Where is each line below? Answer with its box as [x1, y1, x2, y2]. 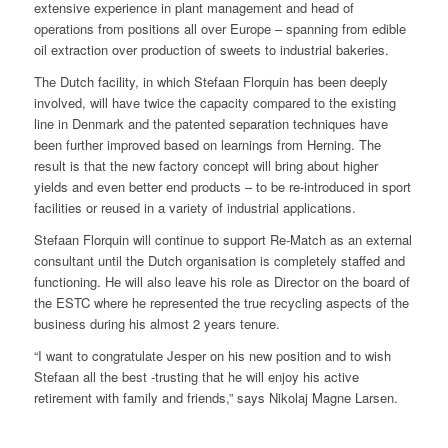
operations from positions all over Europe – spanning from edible [33, 18, 406, 38]
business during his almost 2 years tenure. [33, 313, 280, 333]
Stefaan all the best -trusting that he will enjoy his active [33, 366, 359, 386]
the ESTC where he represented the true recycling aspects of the [33, 292, 409, 312]
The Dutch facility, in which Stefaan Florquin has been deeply [33, 71, 388, 91]
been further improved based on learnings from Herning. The [33, 134, 381, 154]
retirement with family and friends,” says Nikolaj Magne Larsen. [33, 387, 398, 407]
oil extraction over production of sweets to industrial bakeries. [33, 39, 389, 59]
